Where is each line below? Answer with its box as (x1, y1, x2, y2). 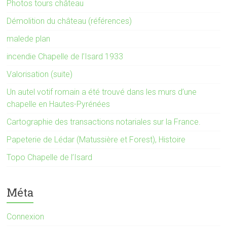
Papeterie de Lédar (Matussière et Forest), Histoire (7, 134, 186, 144)
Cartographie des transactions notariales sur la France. (7, 117, 201, 127)
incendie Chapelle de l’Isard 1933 (7, 51, 124, 61)
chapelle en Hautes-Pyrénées (7, 99, 110, 109)
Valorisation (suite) (7, 69, 73, 79)
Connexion (7, 211, 45, 221)
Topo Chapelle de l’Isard (7, 152, 93, 162)
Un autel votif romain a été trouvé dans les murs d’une (7, 87, 197, 97)
